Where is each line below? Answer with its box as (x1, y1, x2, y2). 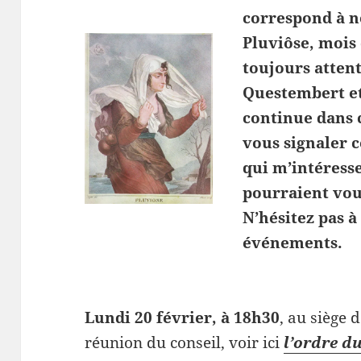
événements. (243, 232, 343, 253)
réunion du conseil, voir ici (85, 332, 284, 354)
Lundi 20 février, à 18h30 (85, 307, 280, 329)
